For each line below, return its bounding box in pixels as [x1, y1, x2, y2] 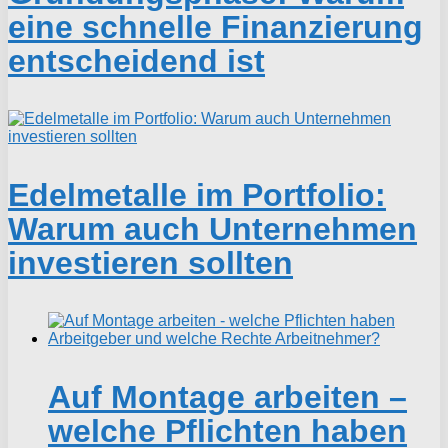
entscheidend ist [8, 43, 265, 80]
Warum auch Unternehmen [8, 211, 417, 248]
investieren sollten [8, 245, 293, 282]
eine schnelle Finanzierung [8, 9, 423, 46]
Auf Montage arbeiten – [48, 379, 407, 416]
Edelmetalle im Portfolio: [8, 177, 386, 214]
